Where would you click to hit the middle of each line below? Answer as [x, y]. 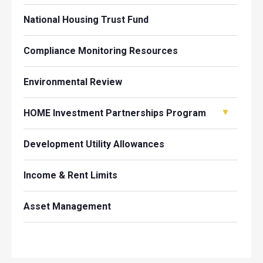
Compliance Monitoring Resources [101, 51]
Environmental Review [73, 82]
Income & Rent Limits [70, 175]
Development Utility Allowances [94, 144]
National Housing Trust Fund [86, 20]
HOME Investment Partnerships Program [115, 113]
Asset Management [67, 206]
